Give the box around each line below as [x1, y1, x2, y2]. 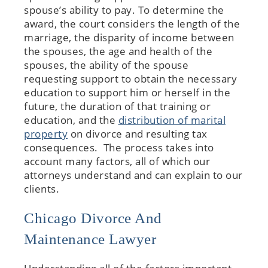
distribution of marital [118, 113, 226, 127]
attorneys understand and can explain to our [24, 168, 243, 182]
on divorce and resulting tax [68, 127, 208, 141]
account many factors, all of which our [24, 154, 210, 169]
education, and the [24, 113, 118, 127]
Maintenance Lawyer [24, 231, 156, 248]
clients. [24, 182, 59, 196]
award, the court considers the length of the [24, 17, 240, 31]
